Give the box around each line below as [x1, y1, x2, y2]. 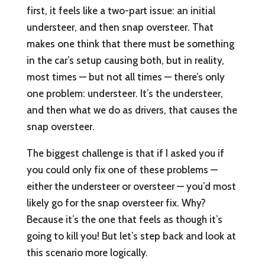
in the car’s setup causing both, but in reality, [26, 54, 224, 67]
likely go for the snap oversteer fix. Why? [26, 197, 206, 209]
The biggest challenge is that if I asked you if [26, 147, 224, 160]
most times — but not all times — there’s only [26, 71, 225, 83]
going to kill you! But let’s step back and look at [26, 230, 236, 243]
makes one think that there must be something [26, 38, 234, 50]
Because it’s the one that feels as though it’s [26, 214, 222, 226]
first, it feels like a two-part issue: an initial [26, 5, 215, 17]
